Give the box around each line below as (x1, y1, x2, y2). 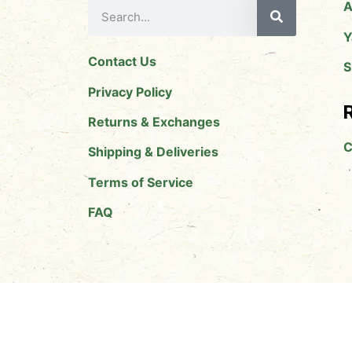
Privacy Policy (88, 83, 172, 100)
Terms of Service (88, 174, 193, 190)
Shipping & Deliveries (88, 144, 218, 160)
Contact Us (88, 53, 156, 70)
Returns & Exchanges (88, 113, 220, 130)
